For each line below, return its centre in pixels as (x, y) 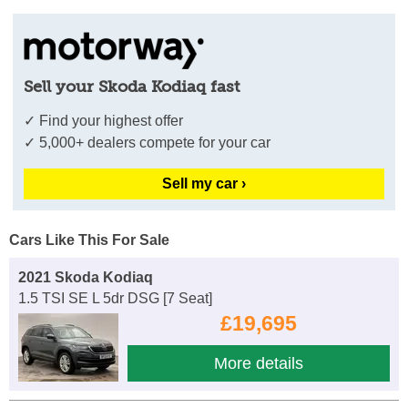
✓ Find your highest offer (104, 120)
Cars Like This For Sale (89, 240)
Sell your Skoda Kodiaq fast (132, 86)
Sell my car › (204, 183)
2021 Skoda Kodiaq (86, 277)
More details (259, 363)
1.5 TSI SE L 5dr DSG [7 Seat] (115, 298)
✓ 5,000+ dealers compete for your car (148, 142)
